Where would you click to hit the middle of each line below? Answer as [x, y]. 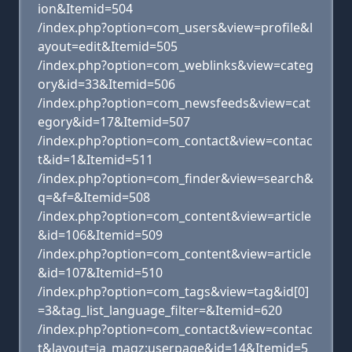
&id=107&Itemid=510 [100, 273]
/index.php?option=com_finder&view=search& [176, 178]
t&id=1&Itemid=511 [95, 159]
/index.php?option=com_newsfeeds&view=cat [174, 103]
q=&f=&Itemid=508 [94, 197]
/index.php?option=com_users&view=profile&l [175, 27]
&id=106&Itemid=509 [100, 235]
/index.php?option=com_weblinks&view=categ [176, 65]
